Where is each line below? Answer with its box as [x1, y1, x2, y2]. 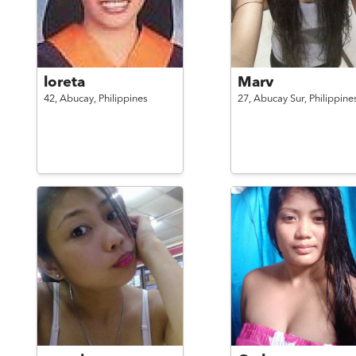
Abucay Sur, [253, 94, 309, 104]
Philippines [98, 94, 148, 104]
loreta [43, 75, 85, 90]
